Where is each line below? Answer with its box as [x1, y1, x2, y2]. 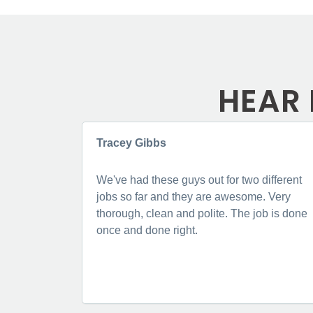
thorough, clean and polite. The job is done [96, 207, 307, 219]
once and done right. [96, 224, 198, 236]
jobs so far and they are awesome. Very [96, 190, 291, 203]
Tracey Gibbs [96, 137, 166, 150]
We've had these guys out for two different [96, 173, 302, 186]
